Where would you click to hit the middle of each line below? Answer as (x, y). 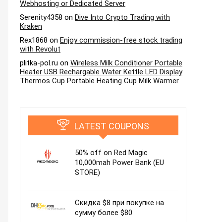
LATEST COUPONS (112, 126)
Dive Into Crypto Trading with (122, 17)
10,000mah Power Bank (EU (119, 163)
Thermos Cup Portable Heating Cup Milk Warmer (99, 81)
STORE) (87, 172)
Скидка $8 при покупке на (119, 203)
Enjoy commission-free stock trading (121, 40)
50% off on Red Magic (111, 153)
